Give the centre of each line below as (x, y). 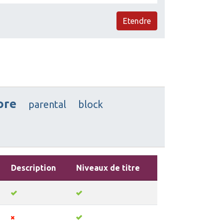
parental (47, 104)
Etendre (137, 21)
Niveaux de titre (108, 167)
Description (33, 167)
